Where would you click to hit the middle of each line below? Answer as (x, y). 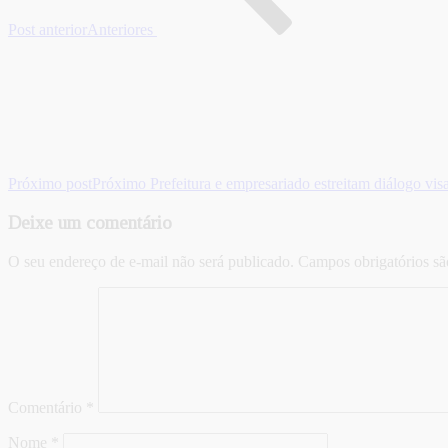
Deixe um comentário (90, 222)
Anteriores (120, 30)
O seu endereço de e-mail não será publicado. (151, 261)
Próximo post (50, 184)
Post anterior (47, 30)
